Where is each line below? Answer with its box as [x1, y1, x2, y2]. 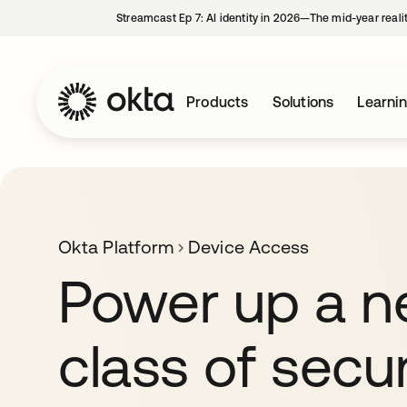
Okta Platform [58, 236, 174, 257]
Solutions [272, 94, 334, 110]
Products [186, 94, 249, 110]
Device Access [188, 236, 310, 257]
